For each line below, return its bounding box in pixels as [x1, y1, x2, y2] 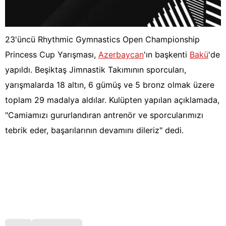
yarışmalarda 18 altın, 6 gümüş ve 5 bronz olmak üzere [5, 80, 214, 90]
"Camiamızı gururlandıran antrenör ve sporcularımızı [5, 110, 203, 121]
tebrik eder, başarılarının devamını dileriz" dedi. [5, 125, 184, 136]
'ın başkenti [144, 49, 190, 60]
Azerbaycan [98, 49, 144, 60]
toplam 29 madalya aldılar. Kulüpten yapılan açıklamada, [5, 95, 219, 105]
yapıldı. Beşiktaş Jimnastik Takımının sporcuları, [5, 65, 186, 75]
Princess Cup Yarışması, [5, 49, 98, 60]
